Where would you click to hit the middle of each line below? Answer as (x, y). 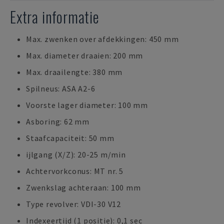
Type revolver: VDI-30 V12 (73, 204)
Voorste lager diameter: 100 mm (87, 105)
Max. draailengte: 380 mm (74, 72)
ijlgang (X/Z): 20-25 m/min (76, 154)
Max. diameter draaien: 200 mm (85, 55)
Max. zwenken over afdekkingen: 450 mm (102, 39)
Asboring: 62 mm (58, 121)
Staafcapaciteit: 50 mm (70, 138)
